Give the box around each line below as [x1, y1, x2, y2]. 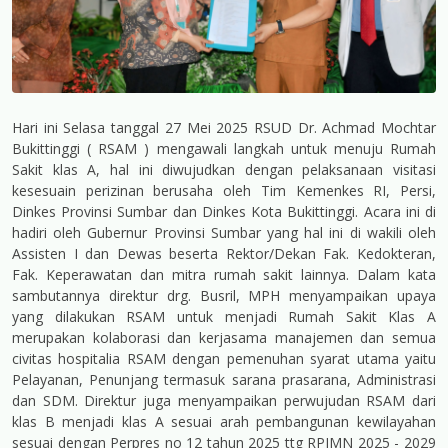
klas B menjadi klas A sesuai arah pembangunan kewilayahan [12, 412, 436, 432]
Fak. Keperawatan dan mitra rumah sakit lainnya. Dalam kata [12, 265, 436, 285]
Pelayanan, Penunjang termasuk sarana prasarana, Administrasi [12, 370, 436, 390]
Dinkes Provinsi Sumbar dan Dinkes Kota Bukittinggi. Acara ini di [12, 202, 436, 222]
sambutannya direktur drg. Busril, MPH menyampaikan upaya [12, 286, 436, 306]
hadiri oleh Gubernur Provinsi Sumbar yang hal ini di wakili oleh [12, 223, 436, 243]
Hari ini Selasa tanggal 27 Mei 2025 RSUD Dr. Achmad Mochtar [12, 118, 436, 138]
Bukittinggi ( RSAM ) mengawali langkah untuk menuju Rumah [12, 139, 436, 159]
